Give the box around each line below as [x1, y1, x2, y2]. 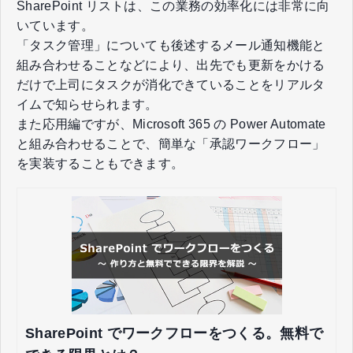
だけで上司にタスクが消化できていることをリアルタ [17, 77, 325, 91]
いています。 [17, 18, 94, 32]
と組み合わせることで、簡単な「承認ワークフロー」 [17, 136, 325, 150]
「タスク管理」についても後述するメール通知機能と [17, 38, 325, 52]
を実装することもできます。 [17, 156, 184, 170]
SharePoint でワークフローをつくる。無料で [25, 325, 324, 341]
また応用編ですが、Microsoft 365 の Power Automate [17, 117, 326, 131]
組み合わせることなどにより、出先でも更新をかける [17, 58, 325, 72]
